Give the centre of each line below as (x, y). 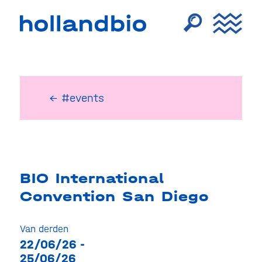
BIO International (92, 178)
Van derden (44, 229)
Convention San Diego (114, 196)
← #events (76, 98)
